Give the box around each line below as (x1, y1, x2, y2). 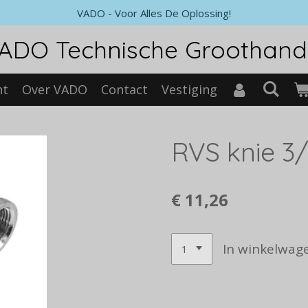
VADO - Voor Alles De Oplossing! (77, 5, 231, 20)
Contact (100, 81, 148, 98)
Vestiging (161, 81, 217, 98)
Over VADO (21, 81, 87, 98)
